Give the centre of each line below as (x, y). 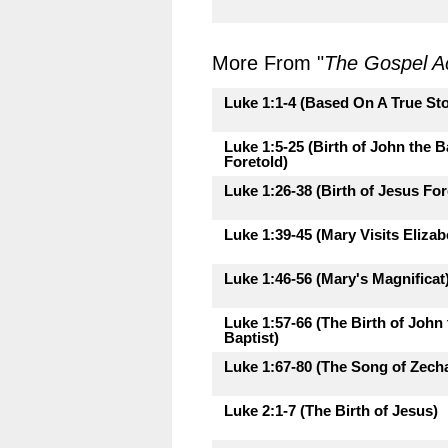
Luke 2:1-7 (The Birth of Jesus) (331, 410)
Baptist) (251, 337)
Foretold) (256, 161)
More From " (268, 63)
